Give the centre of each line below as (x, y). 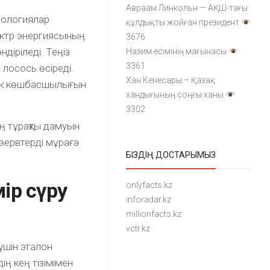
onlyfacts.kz (149, 185)
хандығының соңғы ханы (175, 95)
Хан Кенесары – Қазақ (171, 80)
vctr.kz (138, 229)
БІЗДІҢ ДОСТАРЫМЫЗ (171, 155)
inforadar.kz (149, 200)
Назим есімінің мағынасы (177, 52)
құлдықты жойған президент (183, 23)
